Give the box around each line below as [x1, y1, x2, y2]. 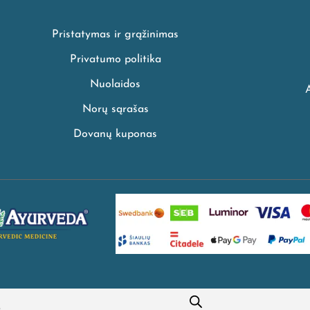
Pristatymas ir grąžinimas [52, 28, 179, 40]
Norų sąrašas [82, 103, 149, 115]
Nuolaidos [90, 78, 141, 90]
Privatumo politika [69, 53, 161, 65]
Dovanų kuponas [73, 128, 158, 140]
